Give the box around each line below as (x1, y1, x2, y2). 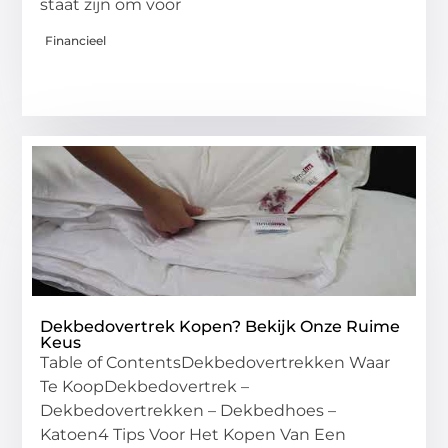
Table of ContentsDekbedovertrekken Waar (40, 352, 391, 372)
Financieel (45, 32, 107, 48)
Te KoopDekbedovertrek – (40, 376, 250, 396)
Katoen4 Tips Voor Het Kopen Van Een (40, 424, 347, 444)
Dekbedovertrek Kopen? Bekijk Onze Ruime (40, 316, 401, 336)
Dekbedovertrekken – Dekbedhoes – (40, 400, 337, 420)
